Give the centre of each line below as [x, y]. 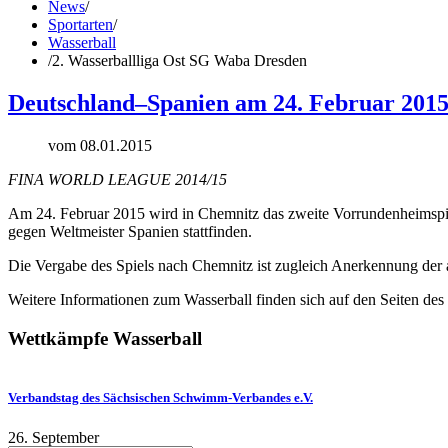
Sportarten [80, 24]
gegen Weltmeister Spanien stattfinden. [130, 231]
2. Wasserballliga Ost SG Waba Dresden [179, 60]
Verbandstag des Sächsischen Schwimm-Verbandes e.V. [160, 398]
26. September [53, 437]
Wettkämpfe [60, 338]
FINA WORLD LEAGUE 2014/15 [117, 179]
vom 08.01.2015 [100, 145]
